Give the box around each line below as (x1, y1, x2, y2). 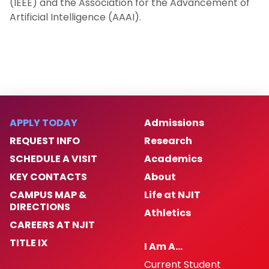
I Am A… (144, 240, 183, 253)
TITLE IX (10, 236, 47, 250)
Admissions (144, 116, 204, 130)
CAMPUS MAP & (10, 188, 86, 202)
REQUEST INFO (10, 134, 80, 148)
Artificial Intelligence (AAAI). (10, 10, 141, 24)
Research (144, 134, 192, 148)
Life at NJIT (144, 188, 201, 202)
